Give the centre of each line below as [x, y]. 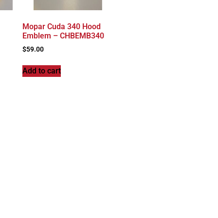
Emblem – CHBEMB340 [63, 36]
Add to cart [41, 71]
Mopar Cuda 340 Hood [61, 26]
